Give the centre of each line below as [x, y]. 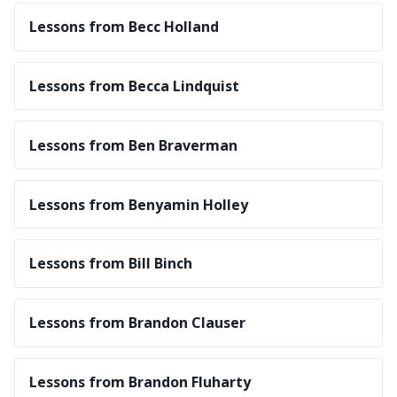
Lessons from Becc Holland [124, 27]
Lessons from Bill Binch [111, 264]
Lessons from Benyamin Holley [139, 204]
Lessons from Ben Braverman [133, 145]
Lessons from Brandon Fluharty [140, 381]
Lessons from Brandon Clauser [137, 323]
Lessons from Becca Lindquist [134, 86]
